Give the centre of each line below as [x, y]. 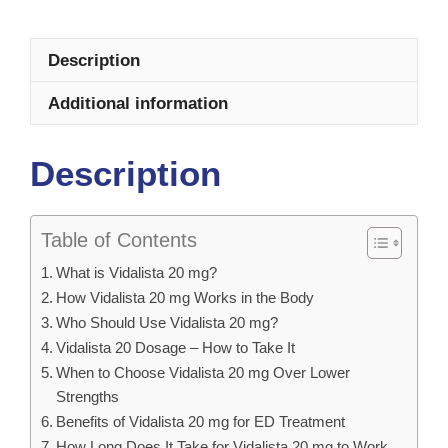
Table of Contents [119, 239]
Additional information [138, 103]
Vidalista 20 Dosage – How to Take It [176, 347]
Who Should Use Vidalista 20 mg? [167, 322]
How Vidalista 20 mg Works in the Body [185, 297]
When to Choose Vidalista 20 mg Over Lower [203, 372]
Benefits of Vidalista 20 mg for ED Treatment [201, 421]
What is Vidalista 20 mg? [137, 272]
